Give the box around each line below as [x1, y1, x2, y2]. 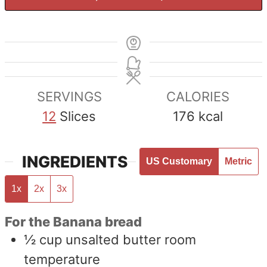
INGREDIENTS [22, 152, 128, 172]
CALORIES [166, 88, 229, 104]
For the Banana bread [5, 213, 142, 229]
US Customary [145, 156, 212, 167]
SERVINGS [36, 88, 102, 104]
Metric [224, 156, 252, 167]
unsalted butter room [66, 231, 197, 247]
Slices [60, 108, 97, 124]
